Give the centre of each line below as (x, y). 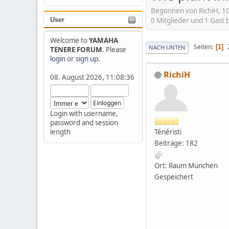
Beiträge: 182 (176, 143)
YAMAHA (104, 40)
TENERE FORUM (76, 50)
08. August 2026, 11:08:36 (92, 77)
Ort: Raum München (186, 165)
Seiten (203, 47)
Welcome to (70, 40)
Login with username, (84, 113)
